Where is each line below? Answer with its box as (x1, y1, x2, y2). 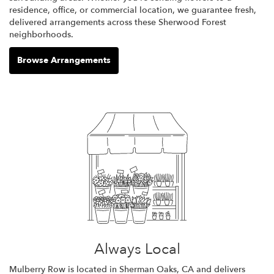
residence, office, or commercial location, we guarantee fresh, (9, 4, 256, 16)
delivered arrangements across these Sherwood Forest (9, 16, 226, 28)
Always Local (94, 239, 180, 259)
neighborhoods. (9, 28, 73, 40)
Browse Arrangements (17, 54, 111, 66)
